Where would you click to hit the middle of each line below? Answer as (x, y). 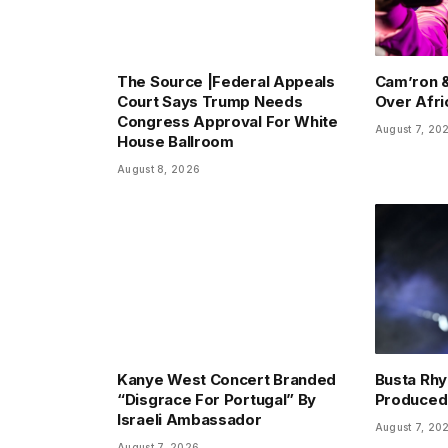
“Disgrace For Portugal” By (217, 399)
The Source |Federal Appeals (226, 82)
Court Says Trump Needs (210, 102)
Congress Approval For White (227, 122)
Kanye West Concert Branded (227, 379)
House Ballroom (175, 142)
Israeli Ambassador (189, 419)
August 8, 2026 (159, 169)
